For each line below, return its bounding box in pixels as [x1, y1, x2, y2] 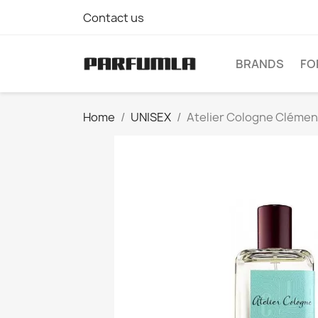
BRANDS [236, 56, 284, 72]
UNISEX [131, 109, 171, 125]
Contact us [83, 10, 144, 26]
